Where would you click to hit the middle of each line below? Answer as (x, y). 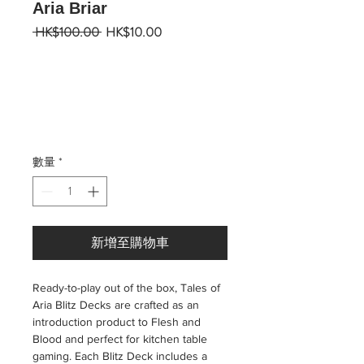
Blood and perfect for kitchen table (120, 339)
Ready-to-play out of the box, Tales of (126, 288)
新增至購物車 (130, 243)
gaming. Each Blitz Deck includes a (120, 356)
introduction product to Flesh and (117, 322)
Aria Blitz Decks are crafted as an (116, 305)
